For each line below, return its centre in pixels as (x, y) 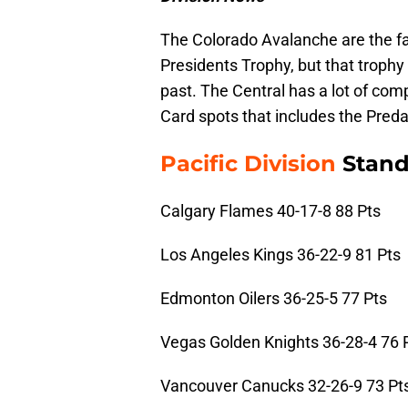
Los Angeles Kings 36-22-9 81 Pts (280, 255)
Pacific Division (248, 164)
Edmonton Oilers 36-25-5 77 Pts (274, 299)
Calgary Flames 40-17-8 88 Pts (270, 211)
